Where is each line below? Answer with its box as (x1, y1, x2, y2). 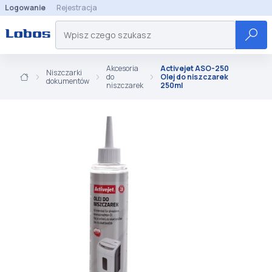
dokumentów (46, 76, 89, 86)
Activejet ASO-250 (160, 63, 229, 73)
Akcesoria (106, 63, 138, 73)
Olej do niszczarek (160, 72, 229, 82)
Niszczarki (46, 67, 82, 78)
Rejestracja (56, 2, 97, 13)
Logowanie (5, 2, 46, 13)
